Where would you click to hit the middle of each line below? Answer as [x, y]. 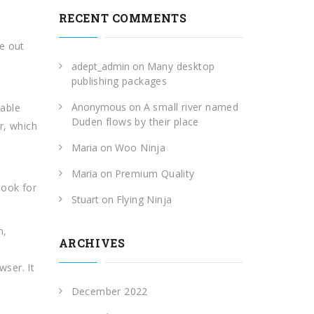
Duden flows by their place [135, 122]
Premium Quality [155, 173]
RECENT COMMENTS [123, 18]
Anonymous [98, 107]
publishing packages [119, 81]
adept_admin [100, 66]
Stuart [85, 199]
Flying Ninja [144, 199]
